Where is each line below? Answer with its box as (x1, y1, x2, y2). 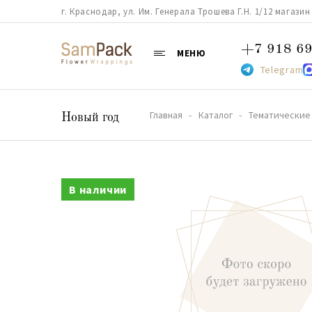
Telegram (260, 63, 304, 76)
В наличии (69, 182, 127, 196)
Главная (150, 109, 182, 121)
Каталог (198, 109, 233, 121)
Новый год (61, 111, 119, 124)
